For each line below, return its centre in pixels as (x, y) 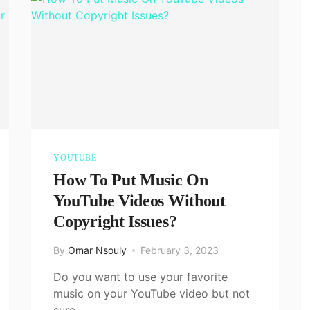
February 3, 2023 (180, 250)
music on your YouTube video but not (152, 293)
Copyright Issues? (115, 221)
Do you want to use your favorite (141, 276)
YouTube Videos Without (139, 200)
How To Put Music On (131, 180)
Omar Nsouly (98, 250)
